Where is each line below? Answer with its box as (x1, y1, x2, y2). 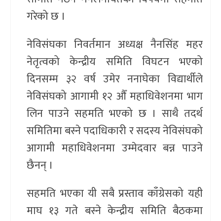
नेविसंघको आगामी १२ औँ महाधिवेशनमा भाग (27, 87, 203, 106)
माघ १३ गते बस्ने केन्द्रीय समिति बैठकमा (27, 201, 203, 220)
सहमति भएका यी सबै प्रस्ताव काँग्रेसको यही (27, 184, 203, 203)
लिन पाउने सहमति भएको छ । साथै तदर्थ (27, 104, 203, 123)
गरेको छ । (27, 7, 66, 26)
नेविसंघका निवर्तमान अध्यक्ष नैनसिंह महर (27, 35, 203, 54)
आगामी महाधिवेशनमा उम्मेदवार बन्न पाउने (27, 139, 203, 157)
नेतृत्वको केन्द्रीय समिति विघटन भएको (27, 52, 203, 71)
